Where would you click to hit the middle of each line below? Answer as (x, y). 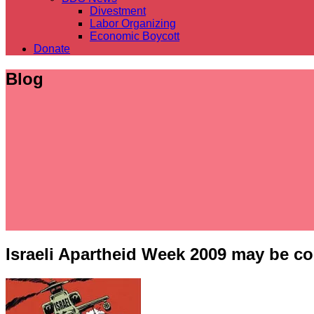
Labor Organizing (133, 23)
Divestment (118, 11)
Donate (52, 48)
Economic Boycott (135, 36)
